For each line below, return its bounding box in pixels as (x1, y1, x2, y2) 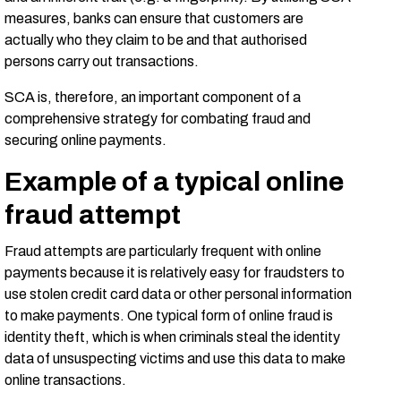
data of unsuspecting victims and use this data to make (4, 351, 346, 366)
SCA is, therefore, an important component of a (4, 90, 301, 105)
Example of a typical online (4, 167, 344, 196)
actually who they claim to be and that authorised (4, 32, 307, 47)
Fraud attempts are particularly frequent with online (4, 243, 321, 259)
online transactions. (4, 372, 126, 388)
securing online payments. (4, 132, 166, 148)
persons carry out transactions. (4, 54, 199, 69)
